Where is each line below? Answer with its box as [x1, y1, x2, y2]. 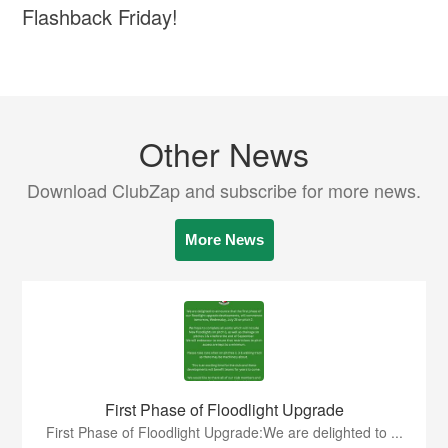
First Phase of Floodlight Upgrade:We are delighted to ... [45, 421, 403, 442]
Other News [139, 129, 309, 176]
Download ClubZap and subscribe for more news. [27, 176, 421, 203]
